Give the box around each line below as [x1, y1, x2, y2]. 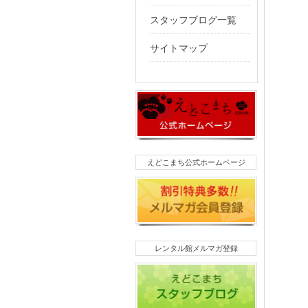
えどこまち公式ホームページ [146, 157, 245, 166]
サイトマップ [150, 43, 208, 54]
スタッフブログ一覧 [150, 14, 236, 25]
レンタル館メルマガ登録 [154, 244, 238, 253]
